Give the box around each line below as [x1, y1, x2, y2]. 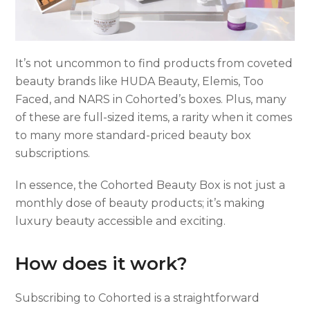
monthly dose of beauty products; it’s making [15, 196, 266, 210]
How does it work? [15, 252, 188, 274]
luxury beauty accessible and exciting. [15, 214, 226, 228]
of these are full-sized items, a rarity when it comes [15, 110, 293, 124]
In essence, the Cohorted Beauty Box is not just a [15, 178, 286, 192]
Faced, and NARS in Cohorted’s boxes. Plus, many [15, 92, 287, 106]
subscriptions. [15, 146, 91, 160]
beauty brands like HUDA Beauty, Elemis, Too [15, 74, 264, 88]
